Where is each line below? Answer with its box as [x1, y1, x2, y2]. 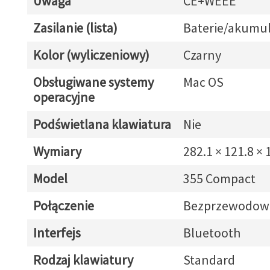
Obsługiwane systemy [33, 74, 154, 90]
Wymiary [33, 143, 81, 160]
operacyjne [33, 89, 95, 105]
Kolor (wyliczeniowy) [33, 46, 149, 63]
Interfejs [33, 224, 81, 241]
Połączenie [33, 197, 94, 214]
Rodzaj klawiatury [33, 251, 133, 268]
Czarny [183, 46, 221, 63]
